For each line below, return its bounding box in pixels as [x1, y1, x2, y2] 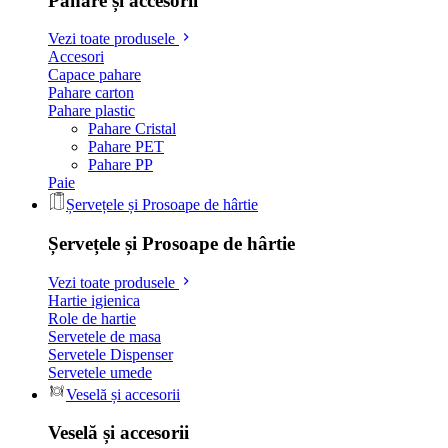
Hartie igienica [48, 291, 140, 309]
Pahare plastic [48, 102, 135, 120]
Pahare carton [48, 84, 134, 102]
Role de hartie [48, 309, 136, 327]
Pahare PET [88, 138, 164, 156]
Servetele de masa [48, 327, 161, 345]
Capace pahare [48, 66, 141, 84]
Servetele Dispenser [48, 345, 173, 363]
